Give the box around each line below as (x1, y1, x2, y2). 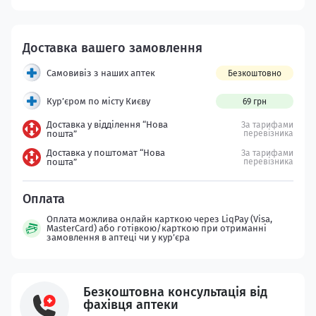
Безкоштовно (228, 68, 281, 78)
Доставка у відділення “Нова (47, 119, 168, 130)
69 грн (243, 96, 267, 107)
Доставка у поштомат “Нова (47, 147, 165, 158)
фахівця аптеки (83, 297, 178, 312)
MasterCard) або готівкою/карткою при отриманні (47, 223, 267, 233)
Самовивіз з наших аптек (47, 67, 155, 78)
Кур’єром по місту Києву (47, 95, 150, 107)
